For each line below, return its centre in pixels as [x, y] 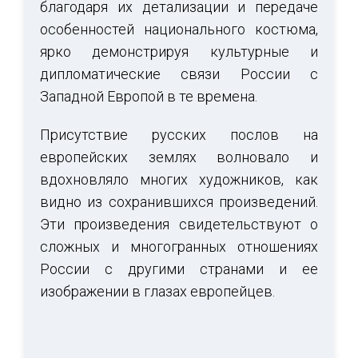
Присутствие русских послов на [179, 135]
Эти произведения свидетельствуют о [179, 225]
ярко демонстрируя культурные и [179, 52]
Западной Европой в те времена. [149, 97]
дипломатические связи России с [179, 74]
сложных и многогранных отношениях [179, 247]
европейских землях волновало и [179, 157]
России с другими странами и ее [179, 269]
